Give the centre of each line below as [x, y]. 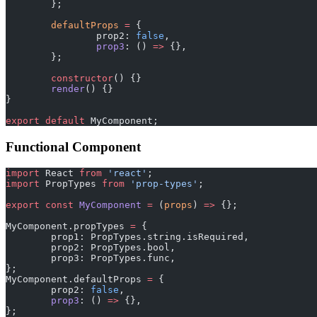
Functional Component [73, 146]
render [68, 88]
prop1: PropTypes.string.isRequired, [150, 237]
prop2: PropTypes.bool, [113, 248]
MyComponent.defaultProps [76, 279]
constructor [82, 78]
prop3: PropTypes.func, [113, 258]
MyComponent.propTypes [68, 226]
